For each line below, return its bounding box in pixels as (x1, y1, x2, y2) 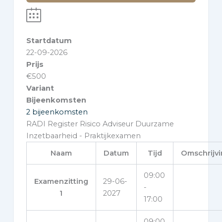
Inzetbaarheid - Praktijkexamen (26, 131, 141, 140)
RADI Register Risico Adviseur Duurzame (26, 119, 174, 128)
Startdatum (26, 36, 72, 45)
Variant (26, 83, 54, 93)
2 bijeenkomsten (26, 107, 88, 116)
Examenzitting (34, 176, 88, 186)
